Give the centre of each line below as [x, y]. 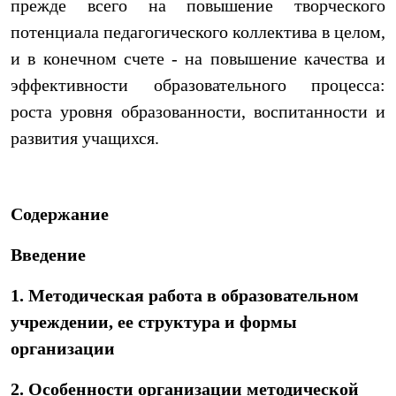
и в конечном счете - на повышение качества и [198, 58]
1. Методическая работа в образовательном [185, 295]
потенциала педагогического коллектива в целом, [198, 32]
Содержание [60, 214]
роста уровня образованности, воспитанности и [198, 111]
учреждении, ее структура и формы [154, 322]
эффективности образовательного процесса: [198, 85]
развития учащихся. [85, 138]
